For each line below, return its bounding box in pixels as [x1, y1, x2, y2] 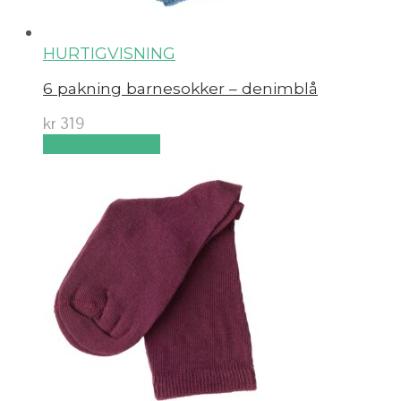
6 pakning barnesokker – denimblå [43, 79, 318, 98]
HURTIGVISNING [43, 43, 175, 64]
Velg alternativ [43, 134, 160, 155]
